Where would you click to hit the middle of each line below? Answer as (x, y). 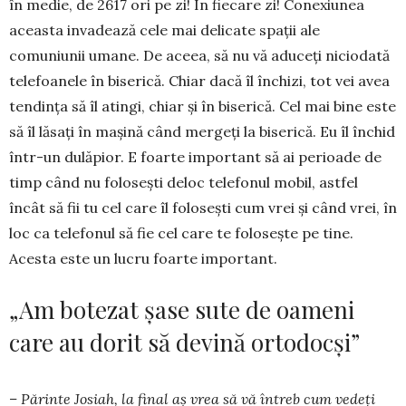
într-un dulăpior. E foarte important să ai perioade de (195, 156)
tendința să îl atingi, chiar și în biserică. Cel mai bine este (203, 106)
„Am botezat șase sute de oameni (182, 309)
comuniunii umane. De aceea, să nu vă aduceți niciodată (199, 55)
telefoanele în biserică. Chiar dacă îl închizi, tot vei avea (199, 80)
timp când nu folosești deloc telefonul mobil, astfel (184, 182)
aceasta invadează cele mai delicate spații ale (164, 29)
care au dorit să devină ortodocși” (184, 342)
